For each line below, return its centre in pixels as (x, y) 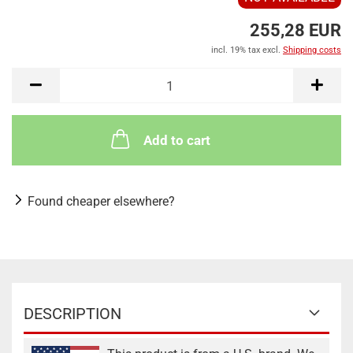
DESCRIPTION (72, 314)
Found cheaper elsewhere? (101, 201)
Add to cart (176, 140)
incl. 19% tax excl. (247, 50)
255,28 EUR (295, 30)
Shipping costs (312, 50)
